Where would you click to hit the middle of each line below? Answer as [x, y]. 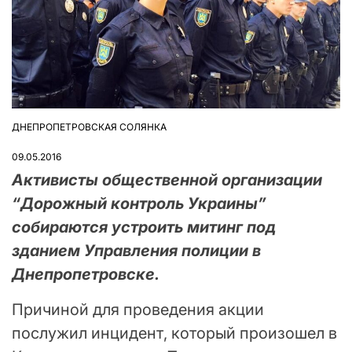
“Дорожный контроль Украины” [139, 204]
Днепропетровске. [86, 275]
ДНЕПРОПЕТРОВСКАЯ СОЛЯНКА [89, 127]
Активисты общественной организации [167, 180]
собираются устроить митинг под [144, 227]
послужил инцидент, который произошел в [174, 334]
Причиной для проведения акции [138, 310]
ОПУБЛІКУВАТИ [48, 133]
